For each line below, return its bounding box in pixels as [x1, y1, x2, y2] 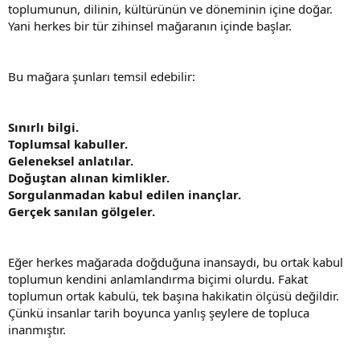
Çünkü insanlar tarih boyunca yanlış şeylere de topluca [8, 304, 309, 321]
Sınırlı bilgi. [8, 118, 79, 135]
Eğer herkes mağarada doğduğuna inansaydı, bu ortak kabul [8, 253, 343, 270]
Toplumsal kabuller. [8, 135, 128, 152]
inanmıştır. [8, 321, 66, 337]
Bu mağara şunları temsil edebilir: [8, 67, 195, 84]
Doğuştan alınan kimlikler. [8, 169, 170, 186]
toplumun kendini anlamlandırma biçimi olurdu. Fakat [8, 270, 308, 287]
